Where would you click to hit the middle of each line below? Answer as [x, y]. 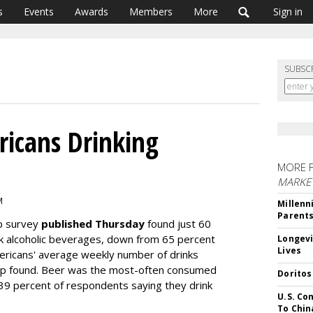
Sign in [288, 12]
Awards [92, 12]
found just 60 [178, 224]
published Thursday [93, 224]
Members [151, 12]
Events [39, 12]
